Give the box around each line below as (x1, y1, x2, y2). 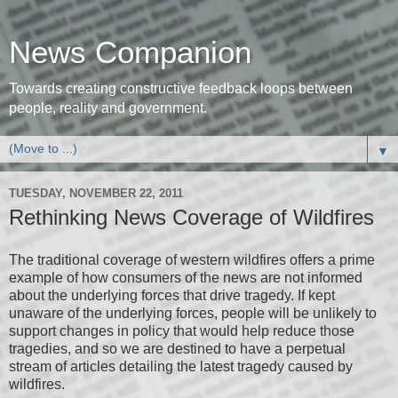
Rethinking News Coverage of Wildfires (9, 205, 374, 229)
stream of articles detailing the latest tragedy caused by (9, 358, 353, 374)
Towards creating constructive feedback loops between (9, 81, 353, 96)
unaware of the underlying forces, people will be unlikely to (9, 305, 377, 321)
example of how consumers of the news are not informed (9, 269, 362, 285)
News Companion (9, 36, 251, 69)
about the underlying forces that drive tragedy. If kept (9, 287, 335, 303)
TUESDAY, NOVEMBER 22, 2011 (9, 186, 183, 200)
